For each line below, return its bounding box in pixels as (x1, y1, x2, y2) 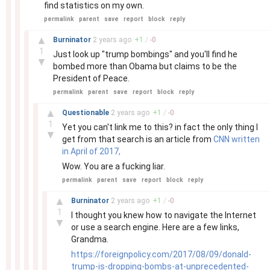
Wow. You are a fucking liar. (62, 162, 165, 171)
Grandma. (71, 234, 108, 244)
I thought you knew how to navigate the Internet (71, 210, 256, 220)
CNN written (213, 134, 260, 144)
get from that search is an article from (62, 134, 213, 144)
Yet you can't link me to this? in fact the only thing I (62, 122, 258, 132)
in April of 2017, (62, 146, 121, 156)
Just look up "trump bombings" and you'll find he (53, 49, 237, 59)
